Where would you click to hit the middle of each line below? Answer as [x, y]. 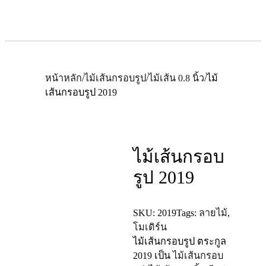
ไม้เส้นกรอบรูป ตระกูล [180, 241]
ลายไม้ [213, 213]
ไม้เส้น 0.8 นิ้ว [176, 78]
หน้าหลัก [63, 78]
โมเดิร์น [150, 227]
